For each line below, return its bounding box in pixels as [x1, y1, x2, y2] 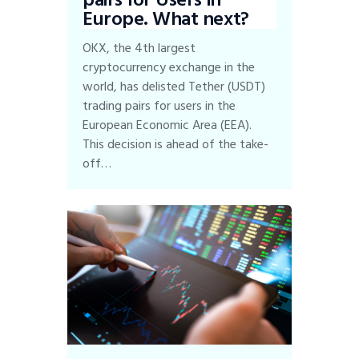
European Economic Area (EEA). [83, 115, 252, 136]
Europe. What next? [83, 2, 249, 34]
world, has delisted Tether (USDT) [83, 76, 266, 98]
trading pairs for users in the [83, 95, 236, 117]
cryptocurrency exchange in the [83, 57, 256, 79]
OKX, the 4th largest [83, 38, 196, 59]
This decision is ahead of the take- [83, 134, 269, 155]
